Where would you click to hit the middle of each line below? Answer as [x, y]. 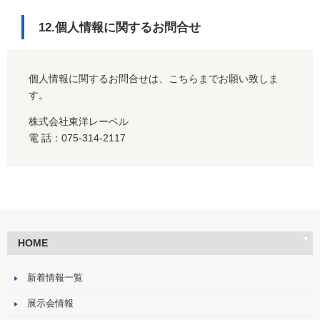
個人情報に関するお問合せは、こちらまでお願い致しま [154, 79]
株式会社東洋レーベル [79, 122]
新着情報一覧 [55, 278]
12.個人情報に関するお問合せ [120, 28]
